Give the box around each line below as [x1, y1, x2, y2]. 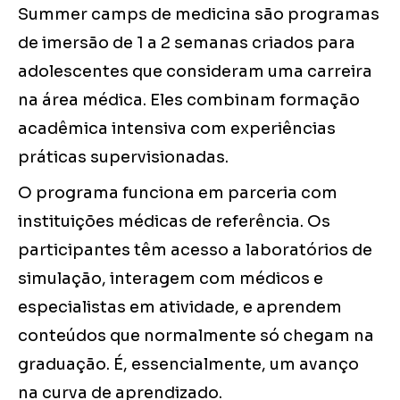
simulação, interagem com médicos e [18, 269, 323, 289]
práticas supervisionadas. [18, 147, 229, 168]
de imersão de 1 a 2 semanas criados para [18, 33, 355, 54]
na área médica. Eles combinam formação [18, 90, 360, 111]
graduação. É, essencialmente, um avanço [18, 354, 359, 375]
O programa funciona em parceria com [18, 183, 337, 204]
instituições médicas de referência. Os [18, 212, 330, 232]
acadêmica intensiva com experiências [18, 119, 336, 139]
